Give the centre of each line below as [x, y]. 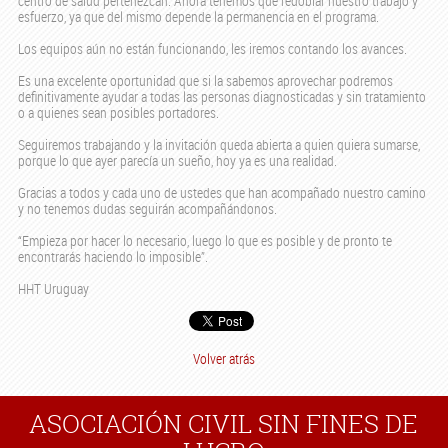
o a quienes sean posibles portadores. [118, 113]
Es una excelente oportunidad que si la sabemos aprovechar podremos [205, 81]
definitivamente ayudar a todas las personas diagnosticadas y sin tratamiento [221, 97]
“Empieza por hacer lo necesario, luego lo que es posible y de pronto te [204, 241]
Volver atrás [223, 359]
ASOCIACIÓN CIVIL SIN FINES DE [224, 424]
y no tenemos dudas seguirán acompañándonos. [147, 209]
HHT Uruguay [53, 289]
